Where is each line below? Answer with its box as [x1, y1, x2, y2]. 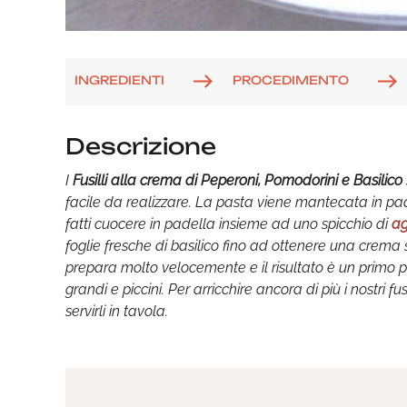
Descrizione [65, 132, 216, 160]
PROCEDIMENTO [233, 73, 349, 88]
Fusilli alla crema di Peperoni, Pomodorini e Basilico [73, 171, 402, 189]
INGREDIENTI [74, 73, 164, 88]
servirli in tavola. [65, 302, 168, 320]
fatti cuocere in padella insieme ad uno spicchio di [65, 214, 392, 233]
